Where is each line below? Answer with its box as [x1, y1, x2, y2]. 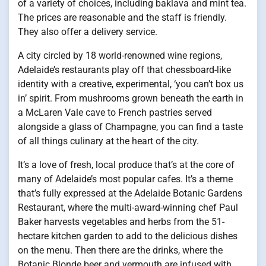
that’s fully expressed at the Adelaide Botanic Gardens [18, 188, 242, 199]
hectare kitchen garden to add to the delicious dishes [18, 230, 237, 242]
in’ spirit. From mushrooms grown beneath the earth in [18, 93, 243, 104]
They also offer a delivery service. [18, 26, 157, 38]
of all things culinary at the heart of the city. [18, 135, 199, 147]
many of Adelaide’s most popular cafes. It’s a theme [18, 173, 233, 185]
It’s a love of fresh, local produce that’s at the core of [18, 159, 235, 171]
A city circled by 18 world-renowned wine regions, [18, 50, 222, 62]
